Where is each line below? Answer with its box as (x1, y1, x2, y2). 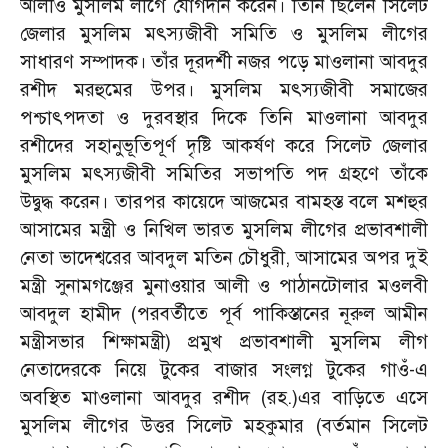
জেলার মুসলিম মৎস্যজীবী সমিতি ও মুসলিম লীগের (20, 22, 428, 45)
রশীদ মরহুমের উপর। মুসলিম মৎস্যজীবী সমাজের (20, 78, 428, 101)
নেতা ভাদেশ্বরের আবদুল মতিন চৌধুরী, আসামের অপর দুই (20, 246, 428, 269)
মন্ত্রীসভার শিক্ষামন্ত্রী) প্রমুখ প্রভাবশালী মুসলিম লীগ (20, 330, 428, 353)
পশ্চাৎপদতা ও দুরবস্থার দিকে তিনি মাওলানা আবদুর (20, 106, 428, 129)
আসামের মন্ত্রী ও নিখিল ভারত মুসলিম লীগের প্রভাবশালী (20, 218, 428, 241)
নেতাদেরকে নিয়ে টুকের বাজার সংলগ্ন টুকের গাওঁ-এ (20, 358, 428, 381)
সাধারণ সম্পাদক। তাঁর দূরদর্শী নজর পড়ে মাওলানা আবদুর (20, 50, 428, 73)
